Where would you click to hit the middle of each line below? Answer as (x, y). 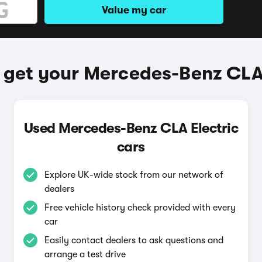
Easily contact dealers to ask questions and (134, 240)
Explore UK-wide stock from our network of (134, 175)
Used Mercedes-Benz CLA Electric (131, 128)
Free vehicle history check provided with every (140, 208)
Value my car (134, 10)
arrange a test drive (85, 254)
